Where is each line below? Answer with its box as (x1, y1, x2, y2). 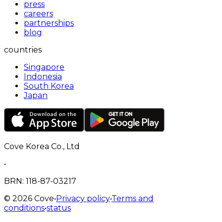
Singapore (24, 62, 64, 72)
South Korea (24, 81, 74, 91)
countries (4, 45, 42, 55)
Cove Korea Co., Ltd (4, 141, 80, 151)
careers (24, 8, 53, 18)
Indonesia (24, 71, 62, 81)
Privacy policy (56, 193, 110, 203)
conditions (4, 203, 45, 213)
